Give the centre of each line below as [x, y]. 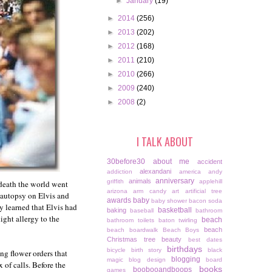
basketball [175, 210]
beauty [172, 240]
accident [210, 162]
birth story [146, 250]
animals [140, 181]
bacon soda [206, 201]
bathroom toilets [131, 220]
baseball [142, 211]
